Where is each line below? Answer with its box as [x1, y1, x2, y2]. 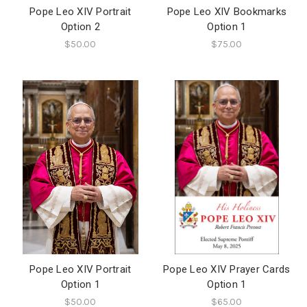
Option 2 [60, 21, 100, 34]
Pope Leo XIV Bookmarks [167, 5, 286, 19]
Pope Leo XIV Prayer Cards [163, 263, 291, 276]
